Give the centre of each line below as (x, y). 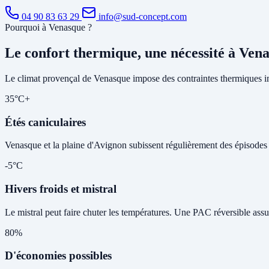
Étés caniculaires (45, 122)
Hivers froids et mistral (61, 189)
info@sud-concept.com (141, 17)
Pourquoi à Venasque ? (48, 28)
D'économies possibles (58, 256)
